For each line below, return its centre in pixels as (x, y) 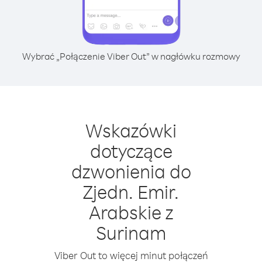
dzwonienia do (131, 171)
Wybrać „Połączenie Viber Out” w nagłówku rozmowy (131, 56)
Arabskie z (131, 212)
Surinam (131, 232)
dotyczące (131, 151)
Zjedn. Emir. (131, 192)
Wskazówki (131, 130)
